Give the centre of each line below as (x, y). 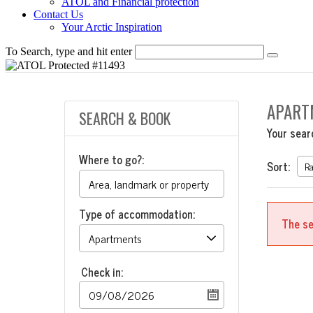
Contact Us (58, 14)
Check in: (102, 272)
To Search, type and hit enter (69, 51)
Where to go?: (111, 159)
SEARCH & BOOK (125, 118)
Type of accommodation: (137, 214)
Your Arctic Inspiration (112, 27)
